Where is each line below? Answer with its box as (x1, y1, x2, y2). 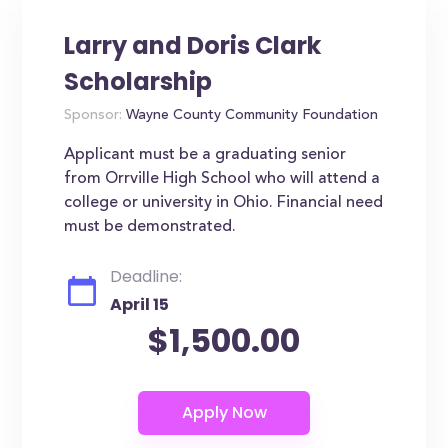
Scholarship (64, 65, 213, 98)
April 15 (110, 293, 170, 316)
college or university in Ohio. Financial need (64, 195, 384, 211)
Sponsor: (64, 109, 123, 123)
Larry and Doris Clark (64, 29, 322, 62)
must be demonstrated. (64, 219, 237, 235)
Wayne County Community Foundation (122, 109, 379, 123)
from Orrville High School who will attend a (64, 171, 381, 187)
